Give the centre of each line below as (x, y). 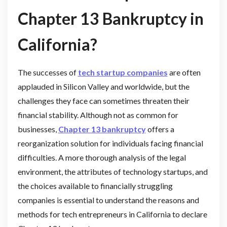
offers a (160, 129)
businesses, (38, 129)
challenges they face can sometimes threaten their (103, 100)
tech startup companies (123, 72)
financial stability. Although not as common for (98, 115)
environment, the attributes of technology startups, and (112, 171)
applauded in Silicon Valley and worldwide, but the (103, 86)
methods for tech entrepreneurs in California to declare (112, 214)
